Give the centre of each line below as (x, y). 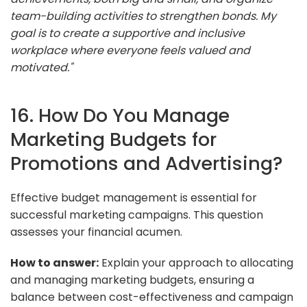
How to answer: (54, 262)
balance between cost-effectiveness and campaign (152, 297)
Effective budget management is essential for (134, 197)
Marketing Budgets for (113, 139)
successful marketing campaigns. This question (137, 214)
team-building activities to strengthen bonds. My (143, 16)
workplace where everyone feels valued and (130, 50)
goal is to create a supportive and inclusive (127, 33)
